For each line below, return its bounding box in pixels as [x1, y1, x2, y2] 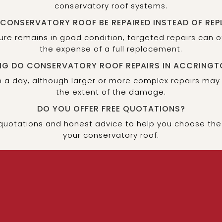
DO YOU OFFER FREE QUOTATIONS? [37, 103, 185, 114]
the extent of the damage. [56, 86, 166, 97]
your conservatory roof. [63, 129, 159, 140]
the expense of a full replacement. [40, 43, 182, 54]
